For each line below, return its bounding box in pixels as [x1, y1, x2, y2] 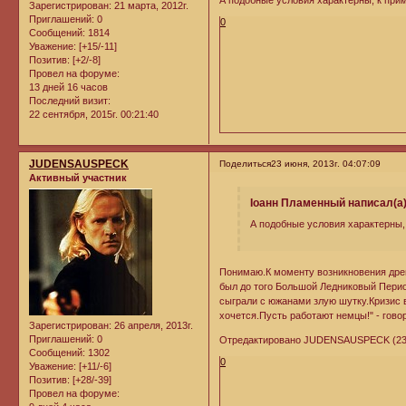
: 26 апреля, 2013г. [109, 320, 193, 332]
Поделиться [219, 158, 272, 169]
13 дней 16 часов [29, 81, 108, 92]
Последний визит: [29, 94, 111, 106]
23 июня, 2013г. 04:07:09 [271, 158, 382, 169]
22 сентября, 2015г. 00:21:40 [29, 108, 159, 120]
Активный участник [29, 171, 127, 183]
